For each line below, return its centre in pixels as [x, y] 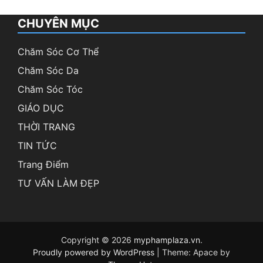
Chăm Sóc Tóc [50, 90]
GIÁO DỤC [41, 108]
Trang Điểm [43, 165]
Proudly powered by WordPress [95, 252]
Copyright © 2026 [97, 240]
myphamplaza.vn [167, 240]
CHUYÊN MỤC [58, 24]
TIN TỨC [37, 146]
